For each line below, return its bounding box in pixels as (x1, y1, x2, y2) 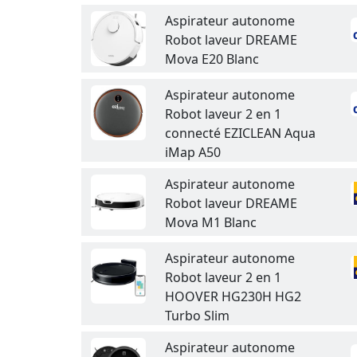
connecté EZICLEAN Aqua (165, 124, 316, 142)
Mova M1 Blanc (165, 214, 257, 231)
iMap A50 (165, 143, 221, 161)
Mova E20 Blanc (165, 50, 259, 68)
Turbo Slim (165, 307, 229, 324)
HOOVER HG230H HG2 (165, 288, 301, 305)
